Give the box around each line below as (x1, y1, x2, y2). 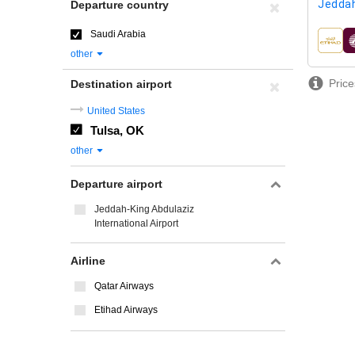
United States (87, 105, 145, 116)
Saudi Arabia (90, 29, 146, 40)
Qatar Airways (94, 281, 154, 292)
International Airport (94, 218, 178, 229)
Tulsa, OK (90, 124, 144, 137)
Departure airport (71, 177, 162, 190)
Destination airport (71, 78, 172, 90)
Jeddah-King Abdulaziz (94, 204, 194, 215)
